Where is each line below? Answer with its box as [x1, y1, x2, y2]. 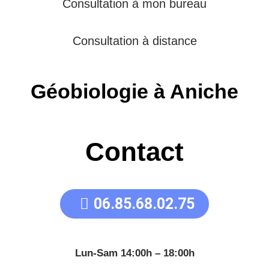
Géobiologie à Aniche [31, 80, 238, 103]
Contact [85, 137, 184, 167]
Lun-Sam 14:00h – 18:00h [74, 247, 195, 259]
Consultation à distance [72, 34, 197, 48]
